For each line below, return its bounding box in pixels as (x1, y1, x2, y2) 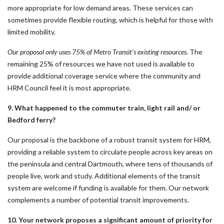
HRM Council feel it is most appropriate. (7, 83, 131, 92)
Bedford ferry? (7, 115, 55, 124)
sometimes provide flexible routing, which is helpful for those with (7, 15, 213, 24)
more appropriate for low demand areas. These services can (7, 3, 193, 12)
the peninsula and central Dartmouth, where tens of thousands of (7, 159, 212, 168)
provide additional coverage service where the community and (7, 71, 200, 80)
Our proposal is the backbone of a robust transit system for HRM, (7, 135, 211, 144)
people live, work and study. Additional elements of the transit (7, 171, 200, 180)
